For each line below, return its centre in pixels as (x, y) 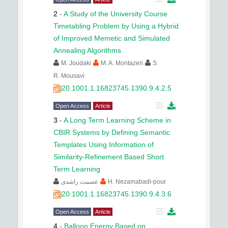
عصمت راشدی (80, 182)
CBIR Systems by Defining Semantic (112, 132)
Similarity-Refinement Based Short (109, 157)
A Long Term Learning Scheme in (117, 120)
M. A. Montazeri (122, 63)
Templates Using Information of (104, 145)
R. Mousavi (69, 76)
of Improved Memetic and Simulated (112, 38)
